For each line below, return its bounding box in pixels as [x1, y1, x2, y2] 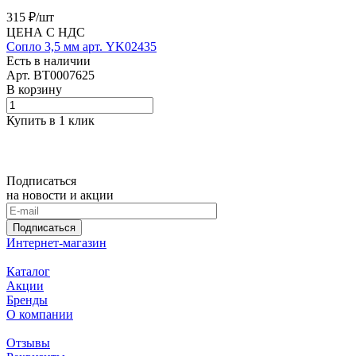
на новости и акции [6, 188, 114, 203]
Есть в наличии [6, 54, 91, 68]
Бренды [6, 293, 48, 308]
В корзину [6, 83, 62, 97]
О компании [6, 308, 73, 322]
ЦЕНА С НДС [6, 25, 85, 40]
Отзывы [6, 336, 50, 350]
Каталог [6, 265, 50, 279]
